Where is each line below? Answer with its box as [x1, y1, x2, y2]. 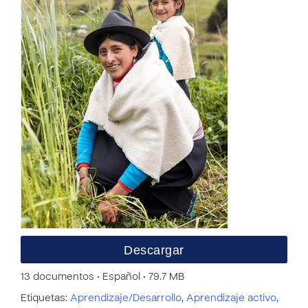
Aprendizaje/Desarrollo [70, 294, 181, 303]
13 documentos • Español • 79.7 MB [21, 272, 184, 282]
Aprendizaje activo [186, 294, 276, 303]
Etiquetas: [21, 294, 70, 303]
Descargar [124, 243, 184, 257]
